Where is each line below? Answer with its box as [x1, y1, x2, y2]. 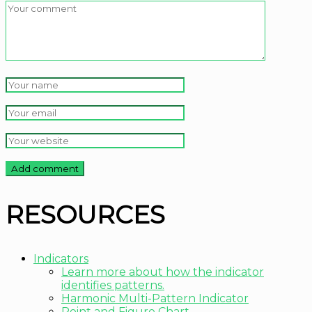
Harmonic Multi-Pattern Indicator [61, 292, 249, 306]
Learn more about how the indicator [61, 265, 264, 279]
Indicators [33, 252, 88, 266]
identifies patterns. [61, 279, 164, 292]
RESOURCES [6, 199, 165, 231]
